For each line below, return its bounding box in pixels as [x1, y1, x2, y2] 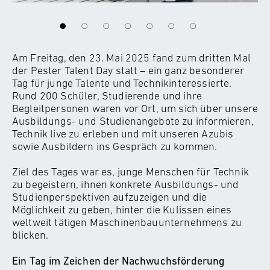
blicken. [12, 228, 49, 241]
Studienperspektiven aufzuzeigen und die [12, 190, 207, 203]
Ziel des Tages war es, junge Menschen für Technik [12, 165, 249, 178]
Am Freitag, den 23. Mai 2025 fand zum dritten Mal [12, 51, 251, 64]
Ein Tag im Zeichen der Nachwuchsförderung [12, 254, 225, 267]
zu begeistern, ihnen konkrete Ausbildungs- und [12, 178, 239, 190]
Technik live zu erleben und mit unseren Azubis [12, 127, 234, 140]
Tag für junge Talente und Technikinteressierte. [12, 77, 232, 89]
